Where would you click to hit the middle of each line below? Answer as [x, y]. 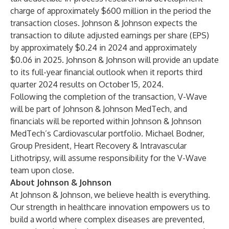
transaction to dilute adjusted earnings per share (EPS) [110, 35]
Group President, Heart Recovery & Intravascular [98, 146]
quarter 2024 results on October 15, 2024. [87, 84]
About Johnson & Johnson [61, 182]
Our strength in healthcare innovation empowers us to [110, 207]
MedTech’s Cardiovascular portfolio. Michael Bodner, [107, 133]
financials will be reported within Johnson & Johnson [106, 121]
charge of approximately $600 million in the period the [111, 11]
